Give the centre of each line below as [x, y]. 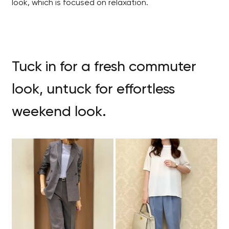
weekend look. [59, 112]
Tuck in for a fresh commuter [104, 67]
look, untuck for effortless [93, 89]
